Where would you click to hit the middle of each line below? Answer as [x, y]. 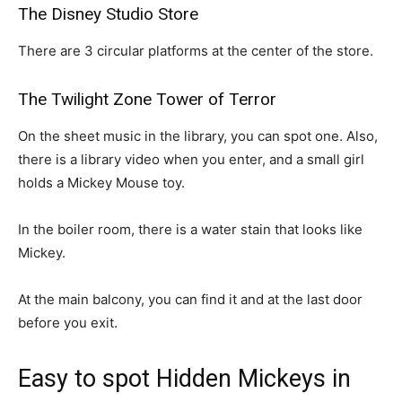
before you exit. [68, 323]
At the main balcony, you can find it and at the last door [190, 299]
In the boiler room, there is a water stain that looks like [190, 229]
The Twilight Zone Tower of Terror [147, 99]
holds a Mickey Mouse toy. [101, 183]
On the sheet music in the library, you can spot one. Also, [198, 136]
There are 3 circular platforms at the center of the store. [196, 51]
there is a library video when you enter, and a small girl [191, 159]
